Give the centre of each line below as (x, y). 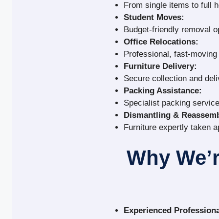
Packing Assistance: (163, 90)
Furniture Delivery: (161, 66)
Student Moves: (154, 17)
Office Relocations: (161, 42)
